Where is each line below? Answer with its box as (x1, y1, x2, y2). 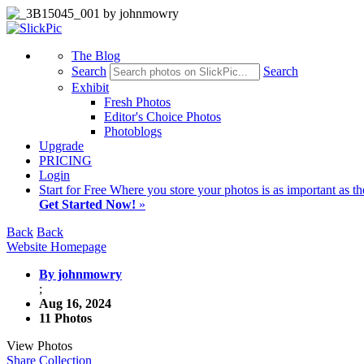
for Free (66, 183, 110, 197)
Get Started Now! (39, 197, 136, 211)
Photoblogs (104, 124, 162, 138)
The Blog (71, 49, 120, 63)
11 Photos (39, 311, 92, 325)
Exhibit (71, 80, 109, 94)
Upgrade (39, 139, 84, 153)
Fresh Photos (104, 95, 171, 109)
